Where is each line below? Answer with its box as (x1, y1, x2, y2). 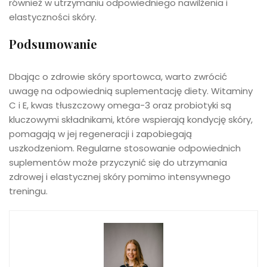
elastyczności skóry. (9, 11, 97, 24)
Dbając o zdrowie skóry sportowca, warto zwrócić (9, 70, 227, 83)
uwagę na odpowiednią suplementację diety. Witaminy (9, 85, 253, 98)
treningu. (9, 185, 48, 198)
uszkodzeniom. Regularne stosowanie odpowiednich (9, 142, 241, 155)
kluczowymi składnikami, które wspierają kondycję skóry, (9, 113, 253, 126)
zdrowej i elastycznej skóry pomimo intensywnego (9, 170, 231, 184)
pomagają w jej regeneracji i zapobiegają (9, 128, 192, 141)
